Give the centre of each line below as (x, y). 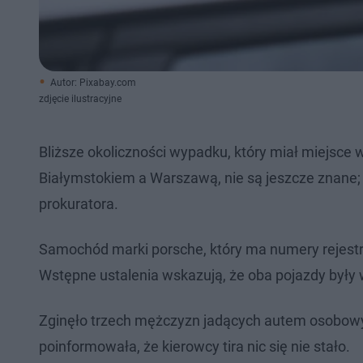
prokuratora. (79, 204)
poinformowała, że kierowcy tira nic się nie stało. (194, 346)
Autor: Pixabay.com (93, 83)
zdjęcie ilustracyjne (80, 99)
